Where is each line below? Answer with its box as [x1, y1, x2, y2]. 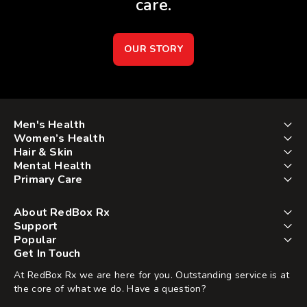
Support [14, 219, 58, 234]
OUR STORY [124, 42, 183, 56]
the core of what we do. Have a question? [14, 282, 206, 296]
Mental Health [14, 158, 92, 174]
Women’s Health [14, 131, 105, 147]
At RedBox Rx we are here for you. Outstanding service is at [14, 269, 290, 282]
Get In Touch [14, 246, 81, 262]
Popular [14, 232, 57, 248]
